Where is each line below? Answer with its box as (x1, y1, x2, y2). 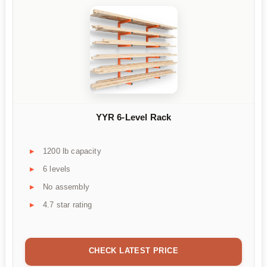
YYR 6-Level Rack (95, 111, 172, 122)
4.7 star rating (43, 200, 92, 210)
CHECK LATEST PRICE (88, 246, 179, 256)
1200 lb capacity (43, 147, 101, 156)
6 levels (43, 164, 71, 174)
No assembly (43, 182, 89, 192)
